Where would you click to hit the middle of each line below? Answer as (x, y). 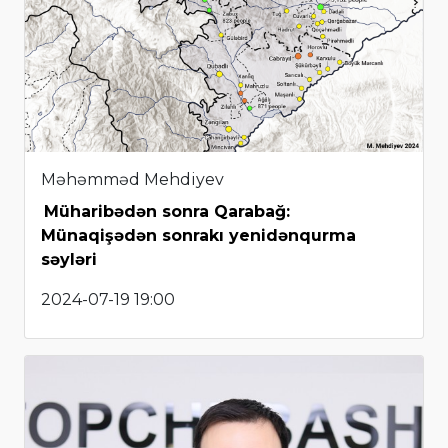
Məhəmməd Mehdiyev (132, 179)
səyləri (69, 259)
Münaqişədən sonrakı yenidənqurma (198, 235)
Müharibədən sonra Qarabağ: (167, 211)
